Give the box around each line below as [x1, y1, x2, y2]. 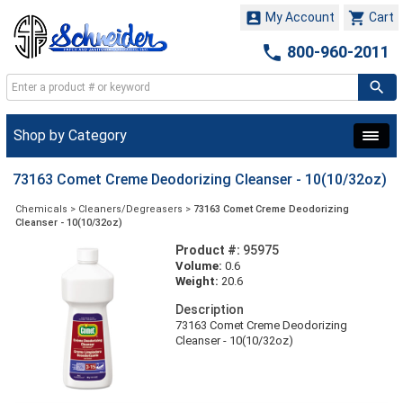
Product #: [175, 243, 240, 258]
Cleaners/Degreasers [78, 203, 183, 216]
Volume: [175, 259, 222, 273]
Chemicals [15, 203, 67, 216]
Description [175, 302, 244, 318]
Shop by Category [13, 127, 127, 145]
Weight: [175, 274, 219, 289]
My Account [263, 10, 335, 24]
